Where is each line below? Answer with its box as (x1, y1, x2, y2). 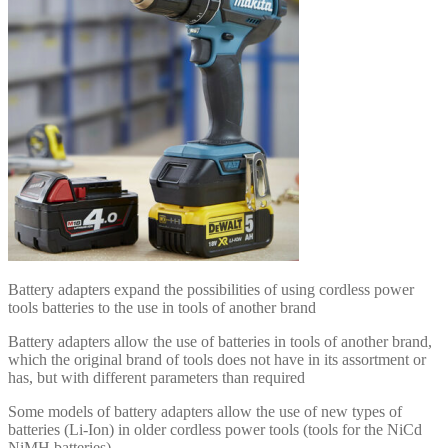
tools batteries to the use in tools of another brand (8, 299, 316, 317)
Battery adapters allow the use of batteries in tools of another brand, (8, 333, 432, 351)
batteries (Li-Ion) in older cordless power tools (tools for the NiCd (8, 421, 422, 439)
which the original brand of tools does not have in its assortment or (8, 351, 426, 369)
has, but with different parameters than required (8, 369, 305, 387)
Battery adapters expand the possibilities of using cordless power (8, 281, 414, 299)
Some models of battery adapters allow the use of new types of (8, 403, 402, 421)
